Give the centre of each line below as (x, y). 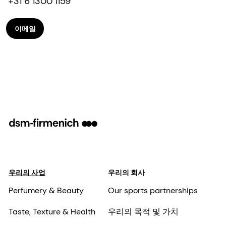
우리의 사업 (27, 173)
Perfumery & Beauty (46, 191)
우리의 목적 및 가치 (143, 212)
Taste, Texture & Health (52, 212)
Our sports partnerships (153, 191)
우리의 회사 (126, 173)
